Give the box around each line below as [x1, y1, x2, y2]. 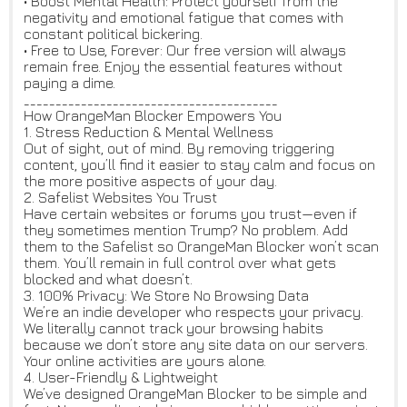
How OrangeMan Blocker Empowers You [24, 107, 282, 124]
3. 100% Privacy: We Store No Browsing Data [24, 287, 309, 304]
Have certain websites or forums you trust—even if [24, 205, 357, 223]
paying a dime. [24, 74, 115, 92]
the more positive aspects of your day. [24, 173, 277, 190]
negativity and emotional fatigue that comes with [24, 9, 343, 26]
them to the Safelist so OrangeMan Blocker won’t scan [24, 238, 379, 255]
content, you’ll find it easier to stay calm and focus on [24, 156, 375, 174]
